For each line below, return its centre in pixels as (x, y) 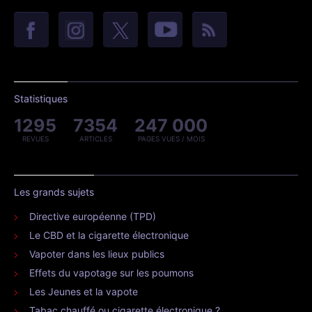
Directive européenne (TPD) (93, 216)
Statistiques (41, 98)
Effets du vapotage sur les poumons (111, 272)
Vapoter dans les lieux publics (97, 253)
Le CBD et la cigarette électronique (109, 235)
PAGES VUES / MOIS (171, 138)
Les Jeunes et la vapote (84, 291)
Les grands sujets (54, 192)
